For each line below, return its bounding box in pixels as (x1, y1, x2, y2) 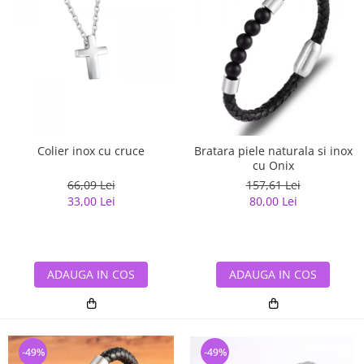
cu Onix (252, 157, 294, 173)
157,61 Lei (245, 176, 301, 193)
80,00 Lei (249, 193, 297, 209)
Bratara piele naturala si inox (193, 142, 353, 158)
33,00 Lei (67, 193, 115, 209)
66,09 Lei (67, 176, 115, 193)
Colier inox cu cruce (37, 142, 145, 158)
